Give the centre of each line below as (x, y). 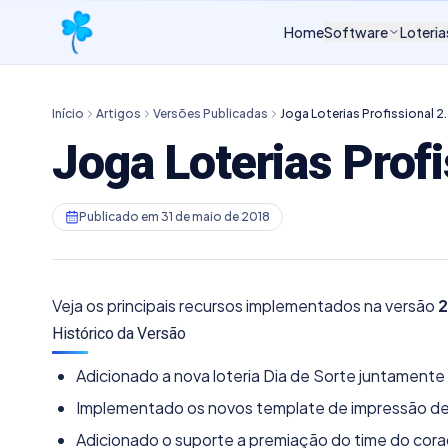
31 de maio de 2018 (215, 216)
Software (356, 32)
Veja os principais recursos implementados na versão (245, 305)
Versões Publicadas (210, 113)
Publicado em (120, 216)
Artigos (118, 113)
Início (68, 113)
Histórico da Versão (119, 333)
